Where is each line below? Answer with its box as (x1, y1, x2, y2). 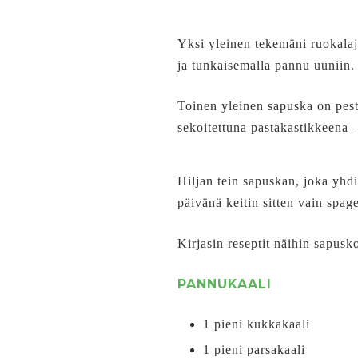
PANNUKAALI (177, 276, 272, 292)
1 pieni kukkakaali (203, 317, 310, 331)
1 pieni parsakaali (203, 343, 305, 356)
